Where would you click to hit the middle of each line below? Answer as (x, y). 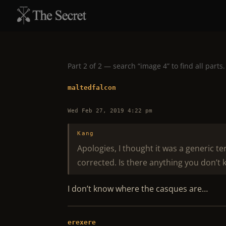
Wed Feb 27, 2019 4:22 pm (110, 111)
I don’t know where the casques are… (138, 189)
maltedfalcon (92, 88)
